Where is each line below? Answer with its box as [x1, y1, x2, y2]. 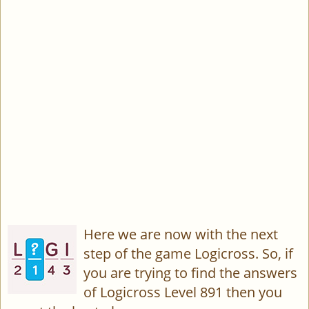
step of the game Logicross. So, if [83, 244, 293, 263]
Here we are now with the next [83, 225, 278, 243]
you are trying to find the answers [83, 263, 297, 282]
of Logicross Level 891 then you [83, 283, 282, 301]
